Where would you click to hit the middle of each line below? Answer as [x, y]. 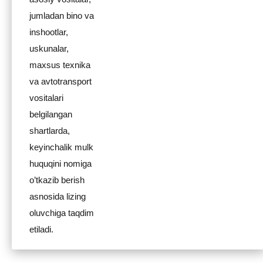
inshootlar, [49, 32]
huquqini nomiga [60, 163]
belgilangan [51, 114]
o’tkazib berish [57, 180]
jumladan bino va [62, 16]
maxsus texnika [60, 65]
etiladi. [41, 229]
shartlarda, [50, 131]
